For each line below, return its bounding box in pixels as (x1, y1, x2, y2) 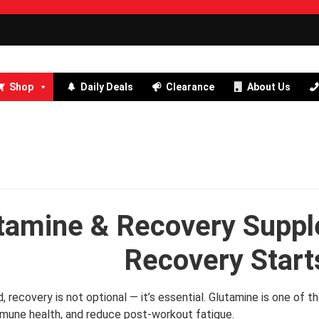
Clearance (165, 81, 214, 93)
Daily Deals (80, 81, 133, 93)
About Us (246, 81, 291, 93)
